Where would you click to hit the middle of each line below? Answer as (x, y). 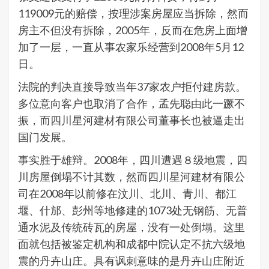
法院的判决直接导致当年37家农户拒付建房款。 (132, 87)
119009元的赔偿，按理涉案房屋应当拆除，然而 (133, 14)
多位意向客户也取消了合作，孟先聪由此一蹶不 (131, 104)
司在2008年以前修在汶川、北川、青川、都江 (127, 194)
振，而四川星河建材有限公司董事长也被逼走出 (131, 120)
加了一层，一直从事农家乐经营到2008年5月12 (131, 47)
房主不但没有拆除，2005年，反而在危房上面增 (133, 30)
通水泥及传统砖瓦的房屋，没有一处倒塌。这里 (131, 227)
